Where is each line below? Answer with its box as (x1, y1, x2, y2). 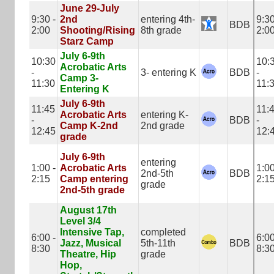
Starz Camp (60, 36, 114, 46)
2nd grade (141, 120, 185, 131)
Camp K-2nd (60, 120, 118, 131)
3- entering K (141, 67, 196, 78)
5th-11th (141, 238, 176, 248)
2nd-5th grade (60, 185, 125, 195)
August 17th (60, 205, 117, 215)
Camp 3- (60, 73, 98, 83)
